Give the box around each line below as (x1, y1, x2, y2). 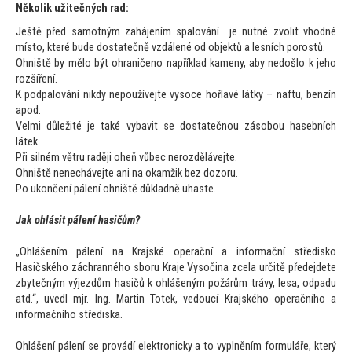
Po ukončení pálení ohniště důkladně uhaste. (16, 182, 216, 196)
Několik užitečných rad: (16, 2, 129, 16)
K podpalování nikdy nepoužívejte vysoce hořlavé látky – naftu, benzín (16, 88, 336, 102)
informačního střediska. (16, 308, 123, 322)
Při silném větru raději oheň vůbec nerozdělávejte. (16, 151, 237, 165)
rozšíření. (16, 72, 57, 86)
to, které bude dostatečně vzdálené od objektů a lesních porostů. (32, 41, 325, 55)
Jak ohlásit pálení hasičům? (16, 214, 140, 228)
